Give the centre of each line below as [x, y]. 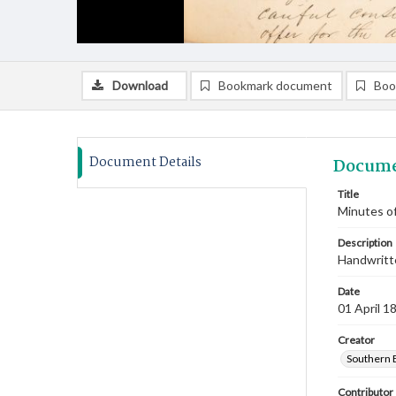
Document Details [145, 163]
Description [365, 243]
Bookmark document [275, 85]
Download [140, 85]
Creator [356, 340]
